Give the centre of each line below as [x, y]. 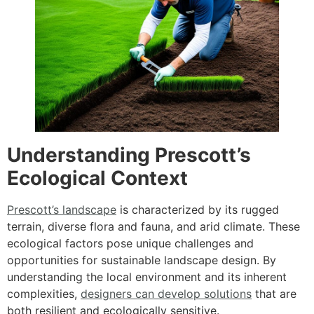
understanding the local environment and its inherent [147, 277]
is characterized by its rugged [198, 209]
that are [274, 293]
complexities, [44, 293]
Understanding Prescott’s [129, 155]
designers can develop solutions [166, 293]
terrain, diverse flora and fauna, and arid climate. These [153, 226]
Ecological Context [97, 178]
